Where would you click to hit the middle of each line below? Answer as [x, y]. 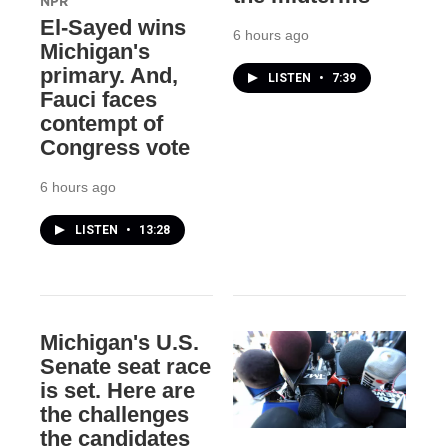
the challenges [114, 415]
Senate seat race [125, 367]
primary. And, [109, 76]
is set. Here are [117, 391]
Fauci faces [98, 100]
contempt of [101, 124]
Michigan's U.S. [119, 343]
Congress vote [115, 148]
